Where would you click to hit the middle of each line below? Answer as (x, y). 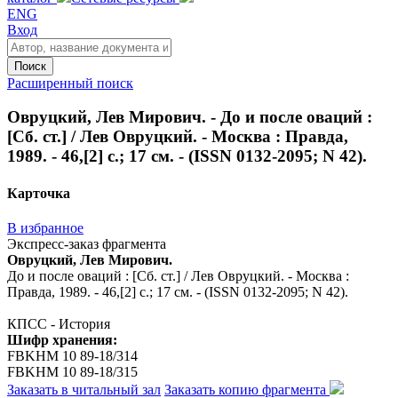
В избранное (45, 227)
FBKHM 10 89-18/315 (72, 371)
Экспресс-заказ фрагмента (87, 243)
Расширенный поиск (70, 83)
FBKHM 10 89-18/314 (72, 355)
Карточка (39, 193)
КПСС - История (59, 323)
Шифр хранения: (62, 339)
